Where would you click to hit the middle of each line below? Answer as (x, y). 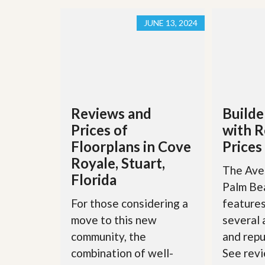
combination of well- (122, 253)
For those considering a (130, 203)
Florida (94, 180)
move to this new (114, 220)
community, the (109, 237)
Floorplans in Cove (131, 147)
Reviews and (111, 114)
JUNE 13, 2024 (170, 23)
